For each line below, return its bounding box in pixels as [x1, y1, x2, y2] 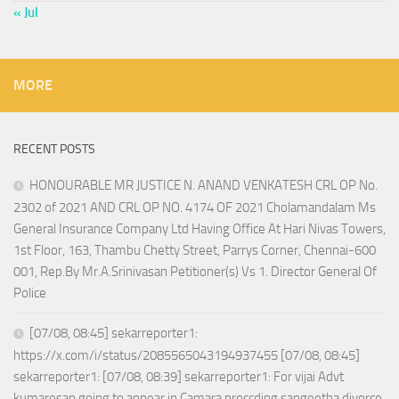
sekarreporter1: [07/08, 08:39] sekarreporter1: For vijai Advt [13, 369, 344, 386]
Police [13, 285, 46, 302]
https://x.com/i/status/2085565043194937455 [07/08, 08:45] [13, 347, 360, 364]
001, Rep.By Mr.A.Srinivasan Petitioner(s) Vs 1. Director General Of [13, 264, 377, 281]
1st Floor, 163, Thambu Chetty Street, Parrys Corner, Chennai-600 [13, 242, 376, 259]
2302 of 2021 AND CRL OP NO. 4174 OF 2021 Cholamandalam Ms [13, 199, 376, 216]
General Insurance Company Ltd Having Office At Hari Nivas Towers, [13, 221, 386, 238]
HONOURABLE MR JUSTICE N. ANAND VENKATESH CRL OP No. [29, 177, 378, 194]
